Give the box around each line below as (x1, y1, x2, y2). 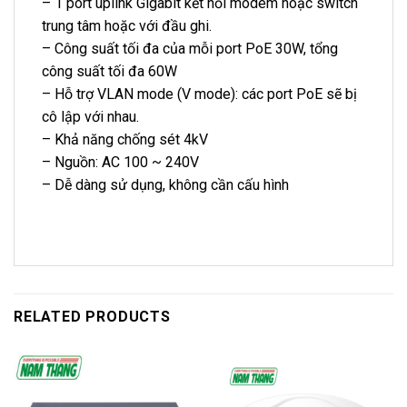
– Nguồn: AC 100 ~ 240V (42, 154, 199, 172)
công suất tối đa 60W (42, 63, 177, 81)
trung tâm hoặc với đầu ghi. (42, 17, 212, 35)
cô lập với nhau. (42, 108, 139, 126)
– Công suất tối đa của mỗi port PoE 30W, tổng (42, 40, 338, 58)
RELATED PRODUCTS (14, 307, 171, 325)
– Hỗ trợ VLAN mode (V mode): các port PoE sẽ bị (42, 85, 357, 104)
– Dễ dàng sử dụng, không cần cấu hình (42, 176, 289, 194)
